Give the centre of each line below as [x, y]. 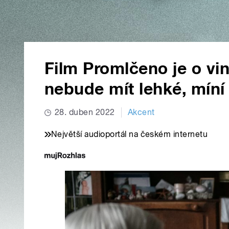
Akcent [141, 112]
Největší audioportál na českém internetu [130, 134]
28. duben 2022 [85, 112]
